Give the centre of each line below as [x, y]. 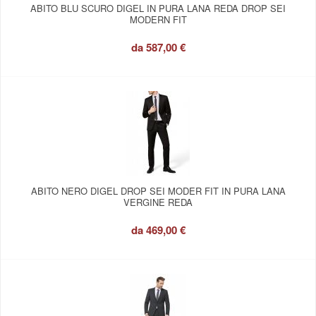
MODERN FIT [158, 19]
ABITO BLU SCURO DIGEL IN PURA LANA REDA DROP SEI [158, 8]
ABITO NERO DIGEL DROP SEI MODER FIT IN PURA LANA [158, 191]
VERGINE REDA [158, 202]
